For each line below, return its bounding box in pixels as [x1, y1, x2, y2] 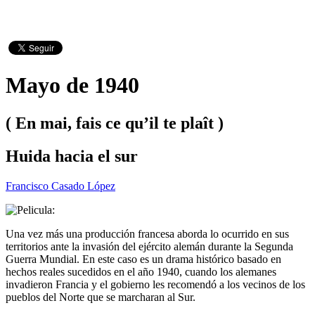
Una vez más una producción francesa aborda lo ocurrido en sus [6, 227, 289, 240]
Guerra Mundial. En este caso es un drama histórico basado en [6, 252, 281, 265]
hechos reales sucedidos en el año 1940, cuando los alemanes [6, 265, 276, 278]
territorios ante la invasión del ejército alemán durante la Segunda [6, 240, 293, 252]
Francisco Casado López [6, 179, 115, 192]
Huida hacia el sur [6, 146, 138, 165]
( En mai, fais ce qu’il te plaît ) [6, 113, 224, 132]
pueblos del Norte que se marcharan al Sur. [6, 290, 195, 303]
